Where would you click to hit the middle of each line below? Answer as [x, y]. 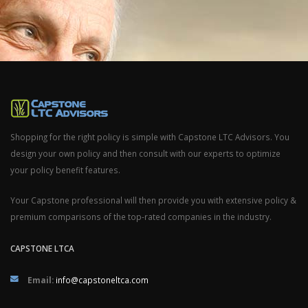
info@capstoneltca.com [102, 280]
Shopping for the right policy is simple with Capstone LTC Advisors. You [150, 137]
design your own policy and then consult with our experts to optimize [145, 154]
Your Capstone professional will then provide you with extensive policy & [153, 200]
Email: [41, 280]
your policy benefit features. [65, 170]
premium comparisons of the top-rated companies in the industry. [141, 217]
